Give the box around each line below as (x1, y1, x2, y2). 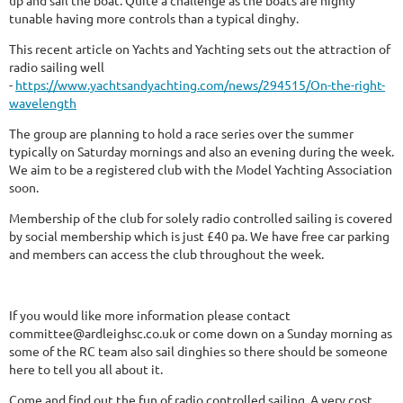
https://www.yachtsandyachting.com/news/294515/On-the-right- (15, 76, 385, 94)
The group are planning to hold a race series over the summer (9, 125, 354, 142)
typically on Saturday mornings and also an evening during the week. (9, 143, 394, 160)
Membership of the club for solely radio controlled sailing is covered (9, 210, 392, 227)
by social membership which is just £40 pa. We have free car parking (9, 228, 390, 245)
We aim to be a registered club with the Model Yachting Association (9, 161, 392, 178)
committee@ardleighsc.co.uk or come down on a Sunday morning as (9, 325, 392, 342)
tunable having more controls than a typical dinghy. (9, 10, 299, 27)
